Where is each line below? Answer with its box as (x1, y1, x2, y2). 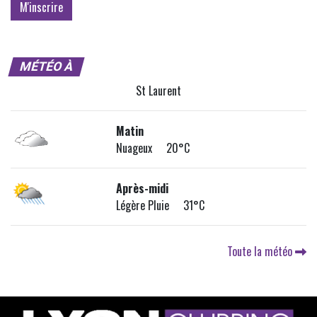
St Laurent (136, 82, 181, 99)
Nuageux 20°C (116, 139, 190, 156)
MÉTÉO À (18, 59, 75, 74)
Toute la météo (227, 243, 295, 260)
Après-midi (116, 180, 169, 197)
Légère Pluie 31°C (116, 197, 205, 214)
